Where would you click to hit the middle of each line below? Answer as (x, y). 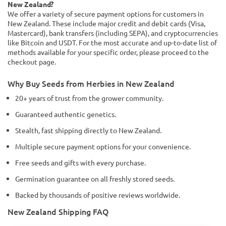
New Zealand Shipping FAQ (58, 211)
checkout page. (32, 62)
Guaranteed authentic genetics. (66, 114)
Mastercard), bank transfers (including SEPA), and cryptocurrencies (113, 33)
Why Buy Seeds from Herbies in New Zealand (91, 83)
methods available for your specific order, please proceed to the (108, 52)
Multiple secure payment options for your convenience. (103, 146)
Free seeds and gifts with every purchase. (80, 162)
